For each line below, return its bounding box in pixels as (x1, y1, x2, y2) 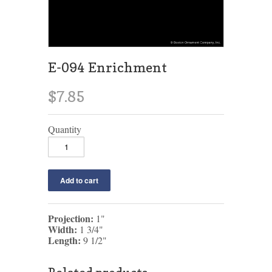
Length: (48, 233, 81, 247)
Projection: (48, 211, 93, 225)
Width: (48, 222, 77, 236)
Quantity (48, 122, 81, 135)
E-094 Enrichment (48, 59, 167, 75)
